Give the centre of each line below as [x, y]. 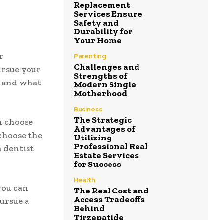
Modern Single [105, 85]
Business [88, 110]
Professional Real [111, 147]
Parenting [90, 56]
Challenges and [107, 67]
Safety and [96, 23]
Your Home [98, 41]
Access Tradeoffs [109, 200]
